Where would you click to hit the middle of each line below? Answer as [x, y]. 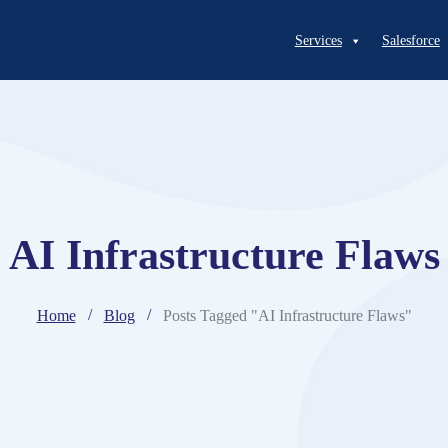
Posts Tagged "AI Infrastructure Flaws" [287, 315]
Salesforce [410, 41]
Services [318, 41]
